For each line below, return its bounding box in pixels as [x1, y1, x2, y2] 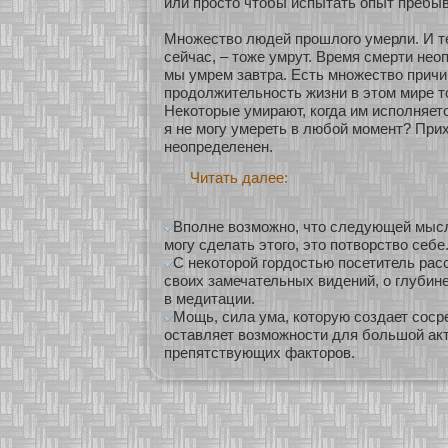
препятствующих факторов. [164, 344, 355, 362]
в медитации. [164, 290, 255, 308]
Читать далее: [190, 169, 288, 187]
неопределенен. [164, 138, 273, 156]
